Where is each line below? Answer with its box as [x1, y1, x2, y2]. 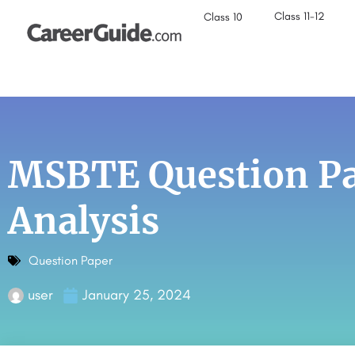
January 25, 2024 [82, 286, 191, 303]
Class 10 [204, 10, 243, 24]
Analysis [8, 199, 159, 243]
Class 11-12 [274, 10, 326, 23]
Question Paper [29, 253, 113, 268]
